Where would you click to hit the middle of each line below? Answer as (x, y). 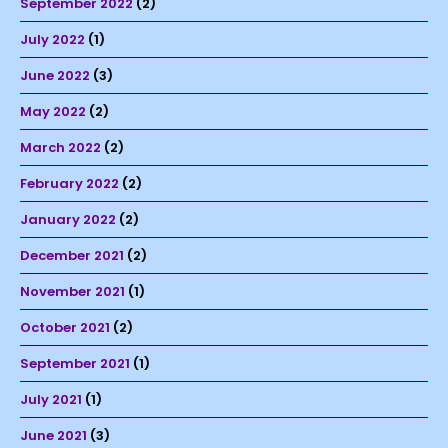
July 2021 (51, 400)
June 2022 (55, 76)
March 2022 (60, 148)
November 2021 (72, 292)
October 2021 (65, 328)
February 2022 (69, 184)
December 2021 (72, 256)
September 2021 (75, 364)
